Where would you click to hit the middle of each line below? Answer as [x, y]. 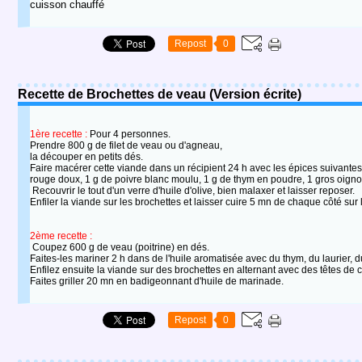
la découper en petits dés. [86, 157]
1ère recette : [59, 134]
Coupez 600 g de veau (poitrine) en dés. [120, 247]
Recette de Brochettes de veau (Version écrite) [160, 94]
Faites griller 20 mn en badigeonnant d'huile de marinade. [157, 281]
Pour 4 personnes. [129, 134]
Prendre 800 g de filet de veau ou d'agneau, [126, 145]
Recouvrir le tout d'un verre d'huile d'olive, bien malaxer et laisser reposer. [192, 191]
